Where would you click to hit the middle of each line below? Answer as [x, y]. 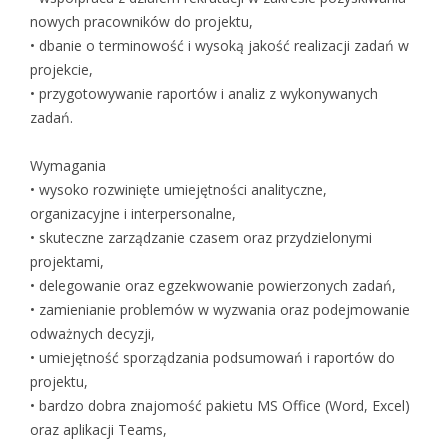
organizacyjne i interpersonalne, [133, 214]
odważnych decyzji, [92, 334]
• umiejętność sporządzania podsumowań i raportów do [212, 358]
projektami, [67, 262]
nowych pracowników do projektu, [141, 22]
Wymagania [68, 166]
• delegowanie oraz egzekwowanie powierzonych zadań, [213, 286]
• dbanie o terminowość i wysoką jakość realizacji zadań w [219, 46]
